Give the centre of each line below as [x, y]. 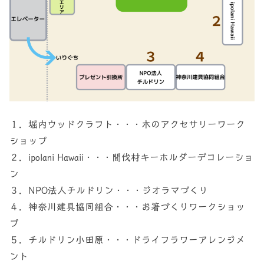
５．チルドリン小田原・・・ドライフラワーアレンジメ [128, 239]
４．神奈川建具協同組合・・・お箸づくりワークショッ [128, 206]
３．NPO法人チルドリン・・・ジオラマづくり [109, 190]
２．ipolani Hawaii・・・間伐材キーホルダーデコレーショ [132, 157]
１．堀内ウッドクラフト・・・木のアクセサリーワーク [128, 124]
